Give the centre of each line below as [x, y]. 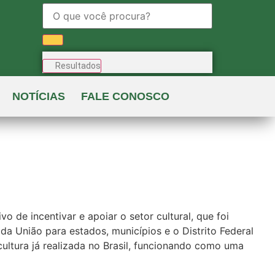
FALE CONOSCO [125, 96]
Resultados [78, 66]
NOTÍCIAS [38, 96]
